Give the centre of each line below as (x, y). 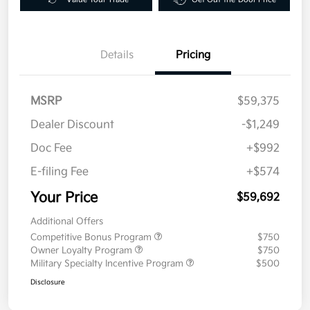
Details (117, 55)
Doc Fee (51, 148)
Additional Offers (67, 221)
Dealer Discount (72, 125)
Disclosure (48, 282)
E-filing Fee (60, 172)
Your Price (64, 198)
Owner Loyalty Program (83, 250)
